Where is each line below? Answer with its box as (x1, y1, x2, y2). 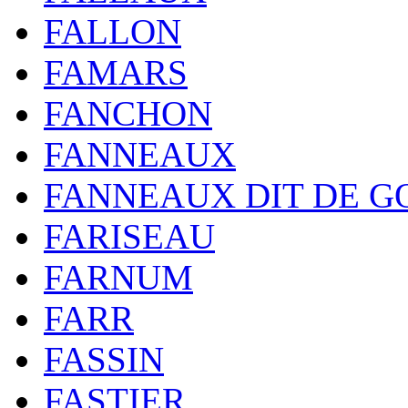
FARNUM (44, 258, 193, 297)
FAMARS (44, 53, 188, 92)
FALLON (44, 12, 181, 51)
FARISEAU (44, 217, 215, 256)
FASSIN (44, 340, 164, 379)
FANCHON (44, 94, 212, 133)
